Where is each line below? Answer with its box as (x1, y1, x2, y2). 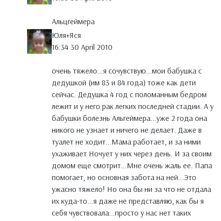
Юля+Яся (52, 30, 81, 40)
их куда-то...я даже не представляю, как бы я (52, 196, 204, 206)
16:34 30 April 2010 (52, 42, 112, 52)
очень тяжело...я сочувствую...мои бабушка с (52, 66, 202, 76)
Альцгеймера (52, 16, 95, 27)
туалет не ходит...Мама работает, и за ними (52, 137, 201, 147)
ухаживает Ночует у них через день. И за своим (52, 148, 212, 159)
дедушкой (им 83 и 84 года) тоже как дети (52, 77, 196, 88)
